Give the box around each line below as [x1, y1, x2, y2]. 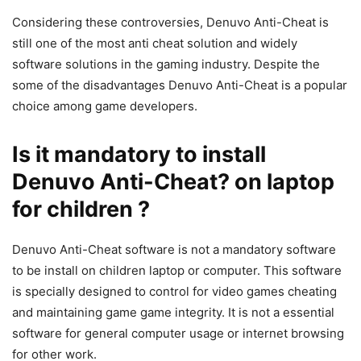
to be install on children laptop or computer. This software [12, 262, 342, 278]
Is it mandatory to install [12, 140, 266, 168]
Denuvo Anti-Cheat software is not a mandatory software [12, 241, 336, 257]
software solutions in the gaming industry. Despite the [12, 56, 320, 72]
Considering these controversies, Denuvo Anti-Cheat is [12, 14, 329, 30]
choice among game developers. [12, 98, 197, 114]
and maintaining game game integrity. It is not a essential [12, 304, 334, 320]
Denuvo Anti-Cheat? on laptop [12, 168, 334, 195]
